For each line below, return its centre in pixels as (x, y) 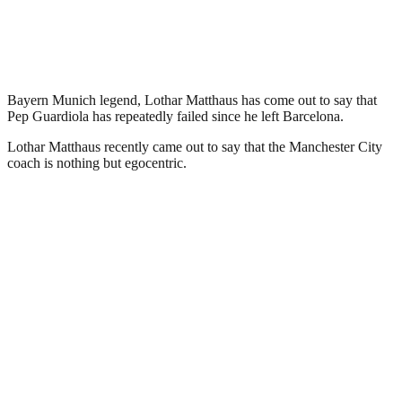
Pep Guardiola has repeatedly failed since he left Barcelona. (175, 116)
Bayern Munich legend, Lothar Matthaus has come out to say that (192, 100)
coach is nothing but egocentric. (97, 162)
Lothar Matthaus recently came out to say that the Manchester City (195, 146)
